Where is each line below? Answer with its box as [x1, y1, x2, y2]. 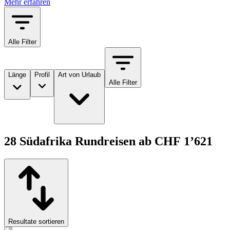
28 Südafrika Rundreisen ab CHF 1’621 [4, 135, 213, 148]
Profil [34, 71, 50, 79]
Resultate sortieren [8, 218, 64, 226]
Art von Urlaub [58, 71, 101, 79]
